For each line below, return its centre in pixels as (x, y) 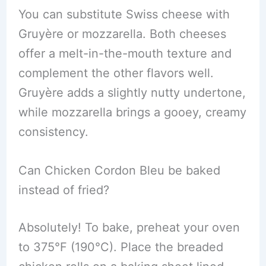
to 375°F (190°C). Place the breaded (121, 247)
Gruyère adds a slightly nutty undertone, (132, 93)
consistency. (53, 132)
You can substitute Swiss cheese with (124, 14)
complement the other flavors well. (116, 73)
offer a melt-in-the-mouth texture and (125, 53)
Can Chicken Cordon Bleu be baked (119, 170)
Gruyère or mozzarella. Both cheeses (122, 34)
